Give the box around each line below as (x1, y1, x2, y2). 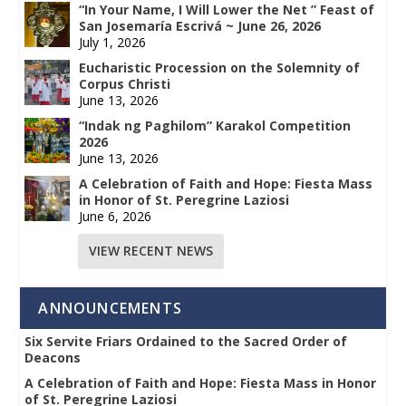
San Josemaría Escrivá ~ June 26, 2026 (79, 16, 322, 34)
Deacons (24, 348, 82, 366)
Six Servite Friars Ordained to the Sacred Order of (24, 332, 348, 350)
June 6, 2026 (79, 207, 152, 225)
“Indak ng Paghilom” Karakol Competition (79, 116, 352, 134)
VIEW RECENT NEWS (89, 242, 214, 260)
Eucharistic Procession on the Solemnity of (79, 58, 361, 76)
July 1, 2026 (79, 33, 147, 51)
